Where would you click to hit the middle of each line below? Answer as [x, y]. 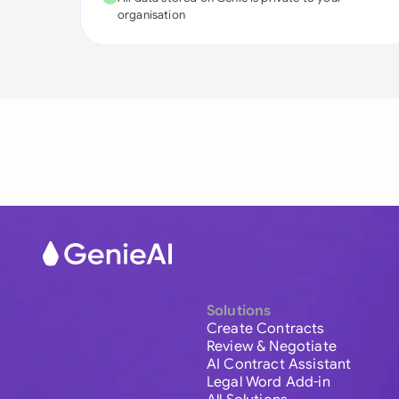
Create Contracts [266, 329]
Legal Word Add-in [269, 383]
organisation [151, 15]
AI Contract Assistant [279, 365]
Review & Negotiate [272, 347]
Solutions [239, 311]
